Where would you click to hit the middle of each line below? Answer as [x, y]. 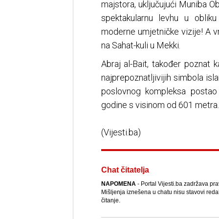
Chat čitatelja [125, 170]
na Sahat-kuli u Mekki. [141, 45]
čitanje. [110, 201]
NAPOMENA [118, 184]
